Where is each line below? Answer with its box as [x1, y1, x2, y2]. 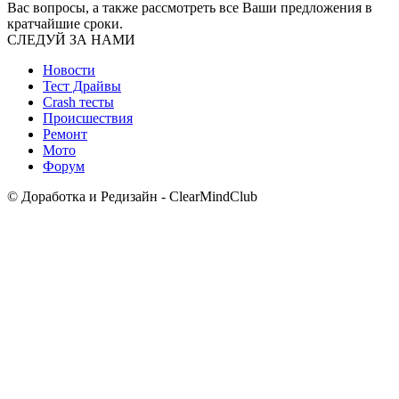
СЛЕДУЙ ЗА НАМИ [7, 32, 135, 48]
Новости [43, 62, 95, 78]
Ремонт [43, 126, 87, 142]
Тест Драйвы [43, 78, 121, 94]
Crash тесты [43, 94, 114, 110]
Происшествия [43, 110, 133, 126]
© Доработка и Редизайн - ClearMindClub [7, 189, 257, 205]
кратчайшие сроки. [7, 16, 123, 32]
